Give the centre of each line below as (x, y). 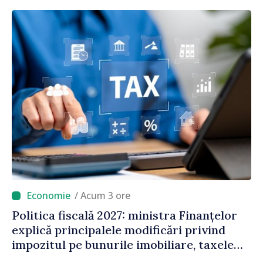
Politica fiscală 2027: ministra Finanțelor (124, 215)
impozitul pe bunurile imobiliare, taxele (123, 245)
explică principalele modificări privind (119, 230)
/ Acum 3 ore (105, 196)
